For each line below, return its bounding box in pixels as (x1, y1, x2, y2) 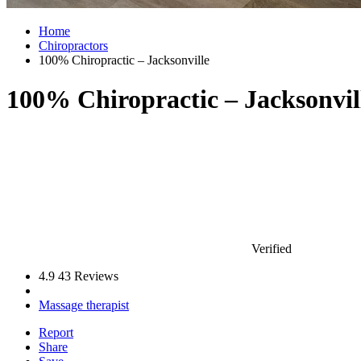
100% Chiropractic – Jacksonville (39, 53, 210, 67)
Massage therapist (39, 297, 129, 312)
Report (39, 325, 73, 339)
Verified (248, 241, 292, 255)
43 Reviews (58, 268, 118, 283)
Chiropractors (39, 39, 108, 52)
